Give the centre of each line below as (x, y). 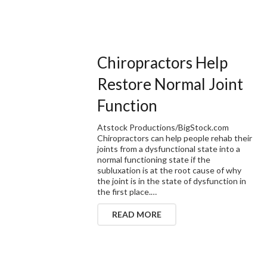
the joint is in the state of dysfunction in (172, 181)
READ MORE (137, 214)
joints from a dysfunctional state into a (169, 148)
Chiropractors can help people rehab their (175, 138)
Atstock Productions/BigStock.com (163, 127)
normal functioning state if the (154, 159)
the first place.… (127, 191)
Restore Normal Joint (170, 84)
